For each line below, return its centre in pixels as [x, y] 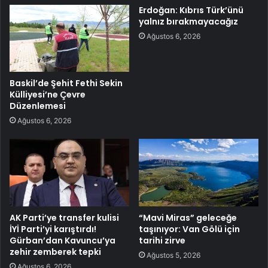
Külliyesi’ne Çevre [48, 95]
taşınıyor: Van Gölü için [189, 229]
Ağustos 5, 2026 [173, 255]
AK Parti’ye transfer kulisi [64, 218]
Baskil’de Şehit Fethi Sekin [66, 83]
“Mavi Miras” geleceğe [188, 218]
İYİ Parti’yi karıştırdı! [53, 229]
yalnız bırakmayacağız [188, 21]
